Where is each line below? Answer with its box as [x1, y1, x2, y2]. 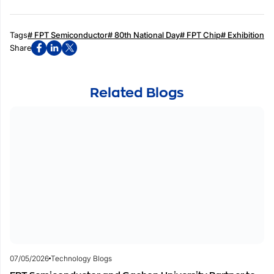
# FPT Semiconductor [28, 29, 108, 40]
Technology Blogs [51, 254, 112, 263]
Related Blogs [90, 82, 184, 102]
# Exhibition [221, 29, 264, 40]
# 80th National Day [108, 29, 180, 40]
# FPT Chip [180, 29, 221, 40]
